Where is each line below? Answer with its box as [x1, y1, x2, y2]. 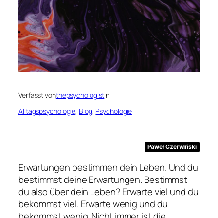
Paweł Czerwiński [147, 143, 197, 151]
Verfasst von [18, 90, 56, 100]
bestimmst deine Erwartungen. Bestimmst [18, 173, 188, 186]
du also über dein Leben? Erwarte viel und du [18, 185, 199, 198]
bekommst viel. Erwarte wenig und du [18, 197, 168, 210]
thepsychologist [55, 90, 105, 100]
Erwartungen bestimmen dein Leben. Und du [18, 161, 198, 174]
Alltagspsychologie [18, 106, 76, 116]
